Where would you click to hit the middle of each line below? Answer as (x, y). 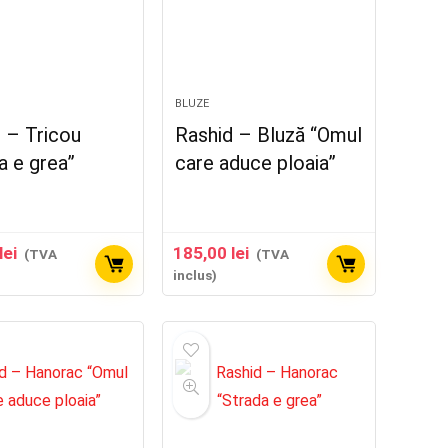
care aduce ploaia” (256, 163)
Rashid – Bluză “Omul (269, 135)
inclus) (195, 275)
